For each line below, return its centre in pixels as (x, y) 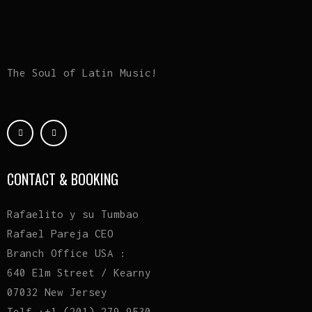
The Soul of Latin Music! (82, 72)
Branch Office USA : (67, 252)
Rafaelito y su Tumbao (73, 213)
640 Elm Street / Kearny (79, 272)
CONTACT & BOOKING (63, 179)
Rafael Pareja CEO (60, 233)
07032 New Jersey (57, 291)
